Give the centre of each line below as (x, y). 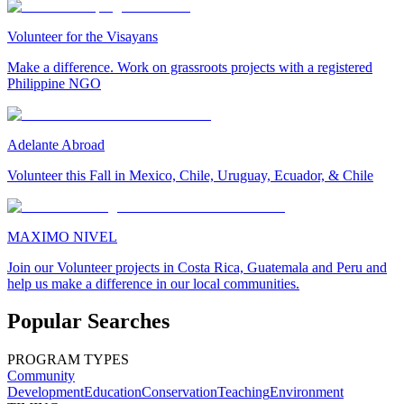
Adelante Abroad (56, 144)
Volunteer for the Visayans (83, 36)
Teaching (243, 392)
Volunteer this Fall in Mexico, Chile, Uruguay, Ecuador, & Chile (190, 175)
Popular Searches (88, 321)
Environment (307, 392)
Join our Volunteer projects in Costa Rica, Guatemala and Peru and (197, 267)
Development (46, 392)
